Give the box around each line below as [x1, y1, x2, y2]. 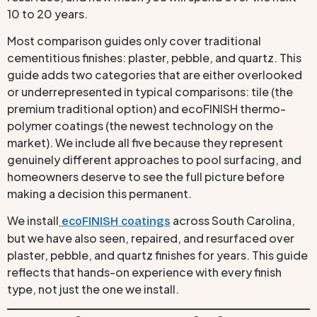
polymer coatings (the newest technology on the [7, 118, 273, 134]
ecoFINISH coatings [59, 214, 171, 229]
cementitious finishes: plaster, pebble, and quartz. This [7, 50, 301, 66]
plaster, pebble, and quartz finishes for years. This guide [7, 248, 308, 263]
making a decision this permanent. [7, 186, 192, 202]
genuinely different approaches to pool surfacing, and [7, 152, 301, 168]
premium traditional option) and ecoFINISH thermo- [7, 101, 286, 117]
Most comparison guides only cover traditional [7, 33, 261, 49]
